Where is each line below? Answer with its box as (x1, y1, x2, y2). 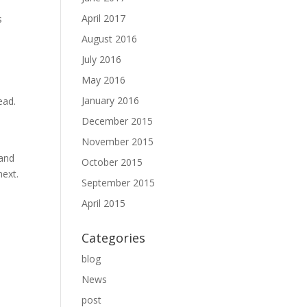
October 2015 (82, 156, 143, 169)
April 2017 (82, 12, 126, 25)
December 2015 (82, 114, 153, 127)
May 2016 (82, 73, 126, 86)
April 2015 (82, 197, 126, 210)
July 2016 (82, 53, 122, 66)
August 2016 (82, 32, 138, 45)
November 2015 (82, 135, 154, 148)
